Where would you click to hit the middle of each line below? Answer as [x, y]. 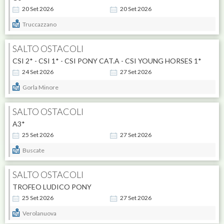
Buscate [33, 150]
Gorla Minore [40, 87]
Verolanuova [39, 213]
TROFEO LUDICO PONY [52, 187]
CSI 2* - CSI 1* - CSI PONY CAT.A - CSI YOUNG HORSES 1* [107, 61]
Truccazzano [39, 24]
